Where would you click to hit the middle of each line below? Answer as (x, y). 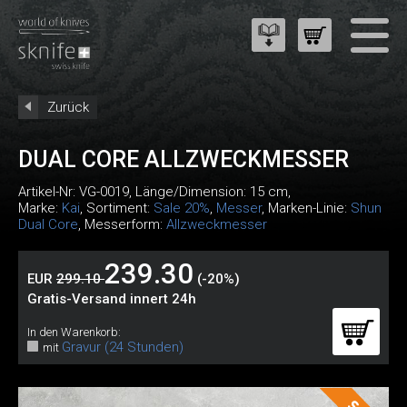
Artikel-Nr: (49, 192)
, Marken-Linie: (306, 208)
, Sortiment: (117, 208)
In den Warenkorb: (74, 332)
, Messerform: (122, 224)
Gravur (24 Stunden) (123, 347)
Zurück (68, 107)
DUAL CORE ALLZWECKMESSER (184, 159)
